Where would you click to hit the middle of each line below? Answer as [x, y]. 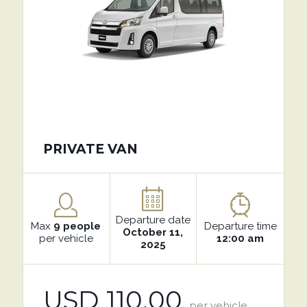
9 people [77, 226]
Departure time [240, 226]
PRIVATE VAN [90, 149]
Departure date [153, 220]
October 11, [153, 232]
